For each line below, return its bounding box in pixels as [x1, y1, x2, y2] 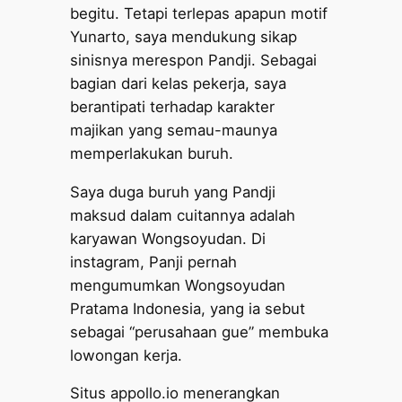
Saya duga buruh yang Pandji [70, 182, 276, 201]
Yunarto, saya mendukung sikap [70, 27, 298, 46]
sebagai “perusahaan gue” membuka [70, 322, 329, 341]
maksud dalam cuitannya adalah [70, 205, 296, 224]
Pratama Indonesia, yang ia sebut [70, 299, 306, 318]
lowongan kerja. [70, 345, 183, 364]
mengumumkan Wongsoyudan [70, 275, 286, 294]
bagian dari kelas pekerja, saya [70, 74, 287, 92]
